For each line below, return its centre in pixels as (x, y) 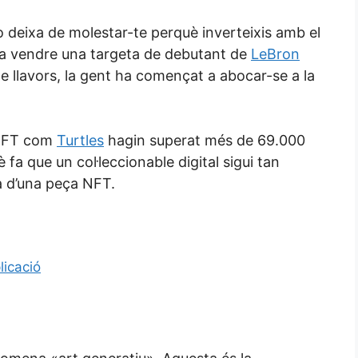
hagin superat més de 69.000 (205, 141)
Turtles (80, 141)
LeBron (275, 54)
